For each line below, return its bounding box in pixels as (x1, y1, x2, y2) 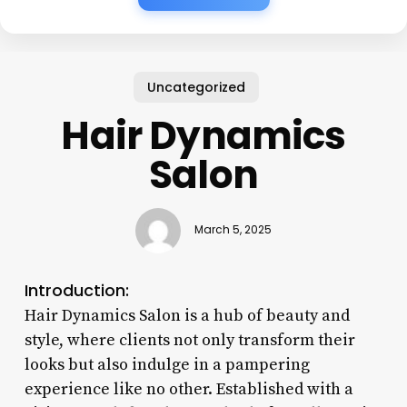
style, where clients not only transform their (24, 329, 355, 351)
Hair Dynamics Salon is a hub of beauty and (24, 304, 350, 326)
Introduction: (24, 278, 129, 302)
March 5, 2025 (194, 223, 272, 238)
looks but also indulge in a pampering (24, 353, 310, 375)
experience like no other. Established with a (24, 378, 353, 400)
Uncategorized (147, 77, 246, 96)
